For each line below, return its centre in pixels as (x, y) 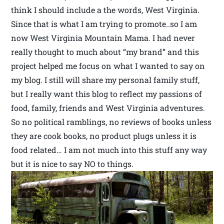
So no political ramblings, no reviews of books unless (111, 122)
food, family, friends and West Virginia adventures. (108, 108)
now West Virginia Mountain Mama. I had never (103, 38)
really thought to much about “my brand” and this (105, 52)
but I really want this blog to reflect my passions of (107, 94)
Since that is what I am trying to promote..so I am (104, 24)
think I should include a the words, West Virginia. (105, 10)
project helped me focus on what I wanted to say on (108, 66)
